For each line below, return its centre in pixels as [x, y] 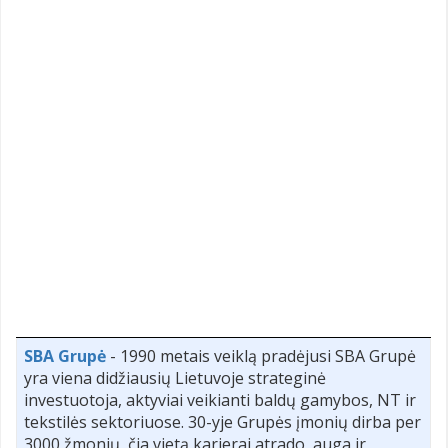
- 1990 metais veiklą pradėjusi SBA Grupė [261, 356]
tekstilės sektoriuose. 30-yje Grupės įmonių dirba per [222, 422]
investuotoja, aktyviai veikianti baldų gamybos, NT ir [220, 400]
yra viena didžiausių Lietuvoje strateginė [175, 378]
